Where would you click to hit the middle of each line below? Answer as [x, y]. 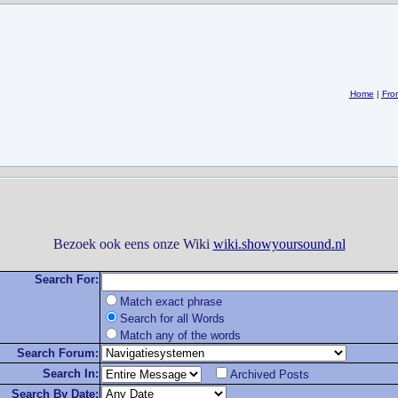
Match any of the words [180, 335]
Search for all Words [172, 318]
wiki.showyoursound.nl [279, 244]
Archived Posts [269, 374]
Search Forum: [57, 353]
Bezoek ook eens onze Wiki [133, 244]
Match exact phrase [171, 302]
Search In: [70, 374]
